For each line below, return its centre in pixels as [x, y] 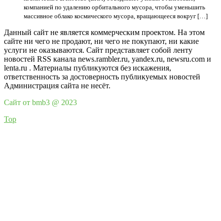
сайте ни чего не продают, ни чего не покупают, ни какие [101, 41]
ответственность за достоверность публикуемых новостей [102, 77]
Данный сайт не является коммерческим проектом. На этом [104, 32]
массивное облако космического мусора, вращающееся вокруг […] [116, 16]
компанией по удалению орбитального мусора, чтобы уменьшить [114, 7]
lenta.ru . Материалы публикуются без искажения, [88, 68]
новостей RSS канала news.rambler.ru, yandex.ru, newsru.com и [108, 59]
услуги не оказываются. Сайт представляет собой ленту [98, 50]
